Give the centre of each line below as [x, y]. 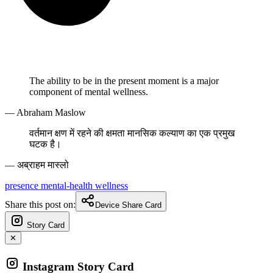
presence [23, 185]
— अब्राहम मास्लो [37, 165]
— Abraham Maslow [45, 112]
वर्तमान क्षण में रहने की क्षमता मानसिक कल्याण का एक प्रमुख [132, 133]
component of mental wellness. [89, 91]
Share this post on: [40, 204]
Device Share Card [128, 205]
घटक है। [45, 144]
